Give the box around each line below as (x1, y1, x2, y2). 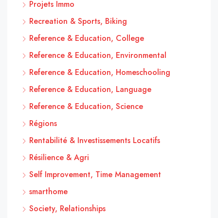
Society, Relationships (29, 202, 106, 214)
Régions (29, 117, 57, 129)
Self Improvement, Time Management (29, 168, 161, 180)
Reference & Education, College (29, 32, 144, 44)
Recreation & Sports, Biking (29, 15, 127, 27)
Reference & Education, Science (29, 100, 143, 112)
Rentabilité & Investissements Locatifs (29, 134, 160, 146)
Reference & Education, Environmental (29, 49, 166, 61)
